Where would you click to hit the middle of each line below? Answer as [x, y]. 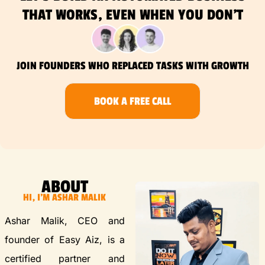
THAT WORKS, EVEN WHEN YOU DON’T [132, 14]
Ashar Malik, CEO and [65, 220]
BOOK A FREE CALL [132, 101]
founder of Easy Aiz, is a [65, 239]
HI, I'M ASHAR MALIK [65, 197]
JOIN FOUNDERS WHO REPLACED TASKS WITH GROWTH [132, 65]
